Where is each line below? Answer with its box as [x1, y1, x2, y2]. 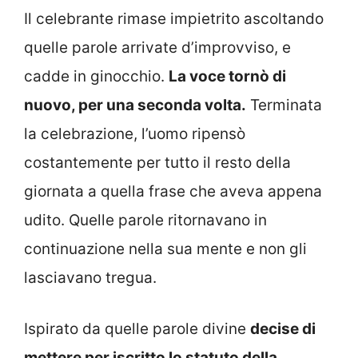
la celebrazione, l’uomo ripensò [24, 124, 245, 143]
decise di [250, 320, 316, 339]
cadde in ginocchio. [24, 66, 169, 86]
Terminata [246, 95, 322, 114]
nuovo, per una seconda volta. [24, 95, 246, 114]
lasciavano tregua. [24, 268, 157, 287]
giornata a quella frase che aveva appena [24, 181, 322, 201]
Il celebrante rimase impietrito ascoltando [24, 9, 324, 28]
